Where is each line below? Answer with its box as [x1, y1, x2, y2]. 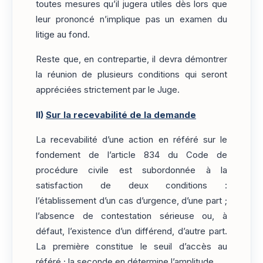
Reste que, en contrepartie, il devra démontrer [36, 54, 227, 65]
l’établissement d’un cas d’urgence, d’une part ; [36, 195, 227, 207]
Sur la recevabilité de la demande [46, 109, 196, 120]
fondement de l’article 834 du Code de [36, 150, 227, 161]
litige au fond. [36, 29, 90, 41]
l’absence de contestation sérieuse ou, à [36, 211, 227, 222]
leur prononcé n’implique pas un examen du [36, 14, 227, 25]
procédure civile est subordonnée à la [36, 165, 227, 176]
